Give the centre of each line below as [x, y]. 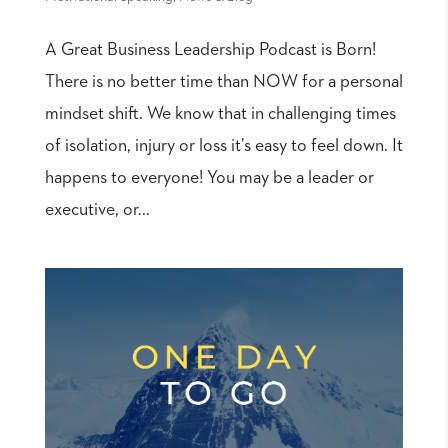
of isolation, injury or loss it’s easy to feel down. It [223, 146]
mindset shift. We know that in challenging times [220, 114]
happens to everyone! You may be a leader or [209, 178]
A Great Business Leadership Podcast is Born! [210, 50]
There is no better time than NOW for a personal [223, 82]
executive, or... [97, 210]
